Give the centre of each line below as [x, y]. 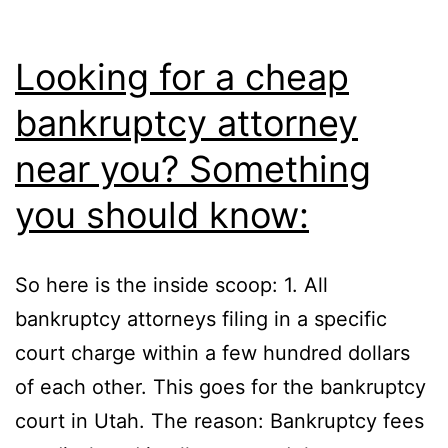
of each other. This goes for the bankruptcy [220, 386]
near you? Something [193, 168]
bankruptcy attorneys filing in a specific [201, 318]
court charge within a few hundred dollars [212, 352]
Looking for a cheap [182, 76]
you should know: [162, 214]
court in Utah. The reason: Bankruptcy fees [219, 420]
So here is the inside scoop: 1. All [171, 284]
